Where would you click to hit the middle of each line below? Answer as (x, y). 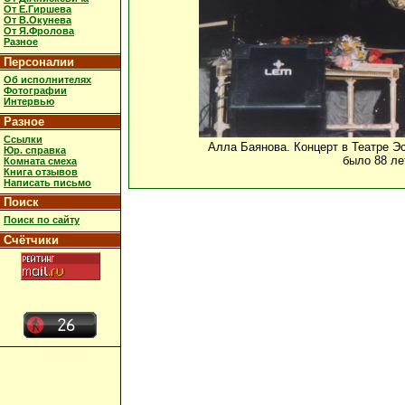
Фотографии (35, 90)
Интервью (29, 101)
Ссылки (23, 139)
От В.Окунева (38, 20)
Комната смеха (40, 160)
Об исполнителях (47, 79)
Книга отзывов (41, 171)
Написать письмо (47, 182)
